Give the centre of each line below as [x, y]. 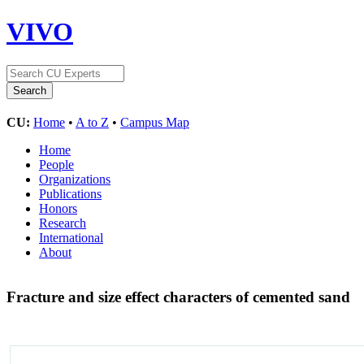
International [71, 237]
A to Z [92, 122]
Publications [70, 193]
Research [63, 223]
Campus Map [155, 122]
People [56, 164]
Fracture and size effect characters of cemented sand [180, 297]
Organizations [75, 179]
